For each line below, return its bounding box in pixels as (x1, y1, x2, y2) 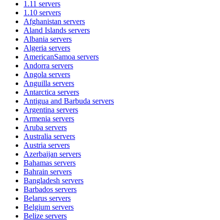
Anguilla (24, 79, 51, 87)
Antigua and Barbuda (24, 96, 90, 105)
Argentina (24, 105, 55, 114)
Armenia (24, 114, 51, 123)
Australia (24, 132, 52, 140)
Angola (24, 70, 47, 79)
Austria (24, 140, 46, 149)
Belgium (24, 202, 50, 211)
